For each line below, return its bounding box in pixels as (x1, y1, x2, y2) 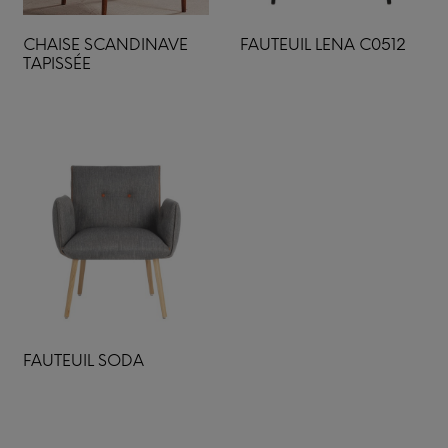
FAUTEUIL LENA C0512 (239, 34, 406, 54)
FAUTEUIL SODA (23, 351, 144, 370)
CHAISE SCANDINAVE (23, 34, 188, 54)
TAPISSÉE (23, 53, 91, 73)
